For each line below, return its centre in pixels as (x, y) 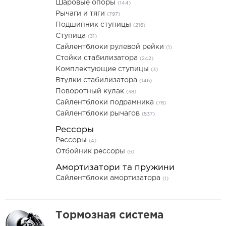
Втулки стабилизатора (97, 80)
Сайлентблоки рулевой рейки (111, 47)
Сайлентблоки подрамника (106, 102)
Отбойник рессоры (91, 151)
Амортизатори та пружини (115, 168)
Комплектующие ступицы (103, 69)
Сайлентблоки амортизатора (109, 178)
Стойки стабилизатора (98, 58)
